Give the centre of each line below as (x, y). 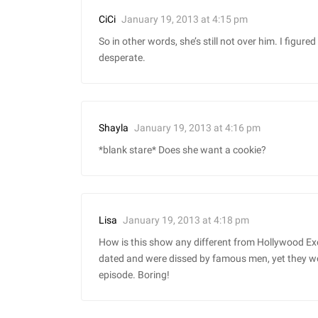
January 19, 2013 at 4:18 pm (186, 220)
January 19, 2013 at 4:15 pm (185, 19)
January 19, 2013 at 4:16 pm (197, 127)
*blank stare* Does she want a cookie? (182, 150)
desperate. (122, 58)
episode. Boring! (134, 275)
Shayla (114, 128)
